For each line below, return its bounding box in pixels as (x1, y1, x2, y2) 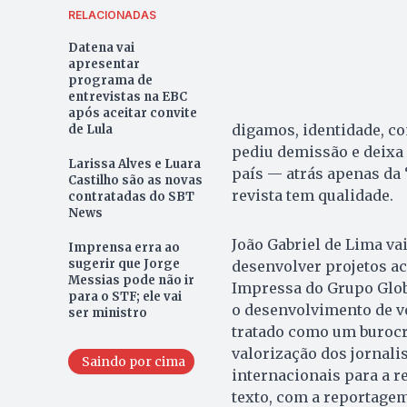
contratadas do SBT (67, 189, 194, 205)
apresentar (67, 56, 140, 73)
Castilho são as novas (67, 173, 203, 189)
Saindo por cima (81, 353, 185, 371)
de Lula (67, 122, 113, 138)
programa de (67, 73, 153, 89)
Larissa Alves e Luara (67, 156, 201, 173)
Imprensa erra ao (67, 240, 180, 256)
